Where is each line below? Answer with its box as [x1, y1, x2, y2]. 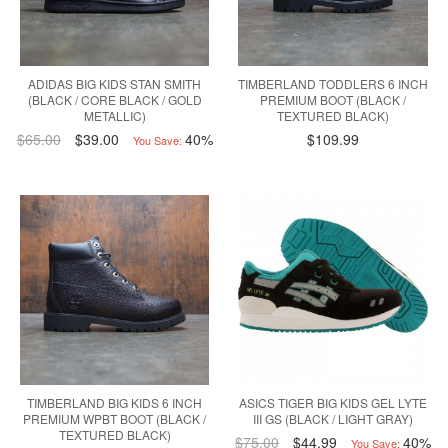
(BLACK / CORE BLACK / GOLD [27, 91, 202, 109]
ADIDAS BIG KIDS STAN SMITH [28, 75, 202, 93]
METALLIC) [83, 107, 146, 125]
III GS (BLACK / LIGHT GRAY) [253, 409, 414, 427]
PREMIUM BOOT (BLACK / [260, 91, 407, 109]
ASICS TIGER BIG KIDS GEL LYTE [239, 393, 428, 411]
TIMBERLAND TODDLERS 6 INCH [238, 75, 429, 93]
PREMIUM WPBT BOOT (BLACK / [23, 409, 207, 427]
